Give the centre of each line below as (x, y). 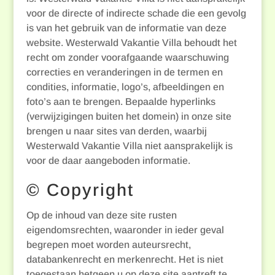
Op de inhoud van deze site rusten (101, 215)
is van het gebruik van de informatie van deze (126, 28)
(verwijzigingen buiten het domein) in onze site (129, 116)
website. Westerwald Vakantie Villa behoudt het (131, 43)
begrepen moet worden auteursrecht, (108, 245)
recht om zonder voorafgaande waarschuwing (127, 57)
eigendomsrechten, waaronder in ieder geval (125, 230)
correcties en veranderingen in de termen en (124, 72)
